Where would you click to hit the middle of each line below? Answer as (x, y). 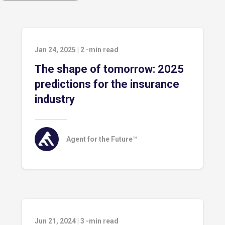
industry (55, 99)
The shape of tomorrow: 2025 (109, 69)
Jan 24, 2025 (55, 50)
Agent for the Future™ (102, 139)
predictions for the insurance (107, 84)
